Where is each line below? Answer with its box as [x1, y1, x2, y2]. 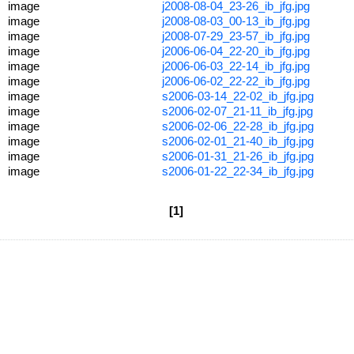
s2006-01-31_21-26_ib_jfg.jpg [161, 149, 314, 163]
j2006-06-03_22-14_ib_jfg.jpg [161, 59, 310, 73]
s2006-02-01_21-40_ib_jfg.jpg [161, 134, 314, 148]
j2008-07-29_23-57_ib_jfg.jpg [161, 29, 310, 43]
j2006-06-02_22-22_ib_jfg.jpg [161, 74, 310, 88]
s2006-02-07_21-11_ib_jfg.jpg [161, 104, 313, 118]
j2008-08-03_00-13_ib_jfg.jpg [161, 14, 310, 28]
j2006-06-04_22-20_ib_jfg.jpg [161, 44, 310, 58]
